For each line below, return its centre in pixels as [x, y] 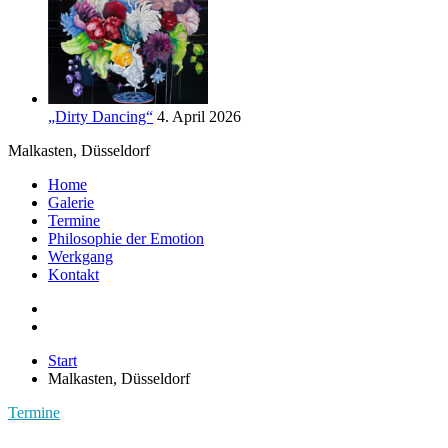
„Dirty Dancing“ [100, 116]
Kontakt [73, 274]
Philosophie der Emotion [126, 238]
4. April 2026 [199, 116]
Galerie [71, 202]
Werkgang [80, 256]
